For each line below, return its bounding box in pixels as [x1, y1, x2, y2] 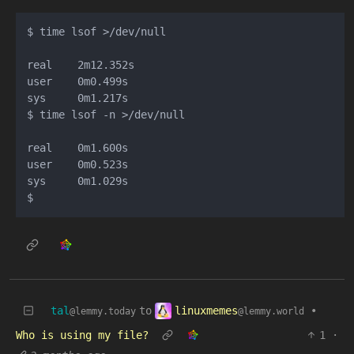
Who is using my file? [16, 329, 149, 342]
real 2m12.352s [27, 58, 134, 72]
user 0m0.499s [27, 75, 128, 88]
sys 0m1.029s [27, 175, 128, 188]
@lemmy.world [238, 305, 304, 317]
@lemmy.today [70, 306, 136, 318]
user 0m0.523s [27, 158, 128, 171]
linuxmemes [175, 303, 238, 317]
